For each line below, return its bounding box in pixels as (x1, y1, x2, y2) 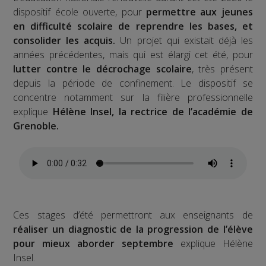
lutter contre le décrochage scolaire (13, 62, 192, 76)
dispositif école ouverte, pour (13, 5, 146, 19)
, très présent (191, 62, 253, 76)
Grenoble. (13, 119, 59, 133)
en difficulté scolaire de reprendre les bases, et (13, 20, 253, 33)
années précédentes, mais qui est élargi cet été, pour (13, 48, 253, 62)
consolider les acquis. (13, 34, 116, 47)
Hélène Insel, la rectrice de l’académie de (52, 105, 253, 119)
